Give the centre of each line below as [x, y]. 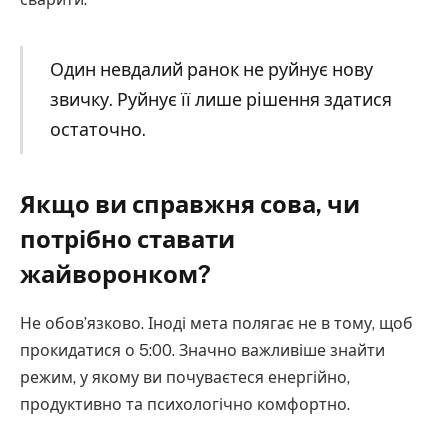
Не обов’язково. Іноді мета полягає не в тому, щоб [216, 323]
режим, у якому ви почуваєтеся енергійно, [185, 377]
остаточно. [97, 130]
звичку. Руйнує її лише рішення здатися [220, 100]
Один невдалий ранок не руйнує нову [211, 70]
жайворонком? [115, 273]
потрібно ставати [127, 238]
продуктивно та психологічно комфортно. [185, 404]
